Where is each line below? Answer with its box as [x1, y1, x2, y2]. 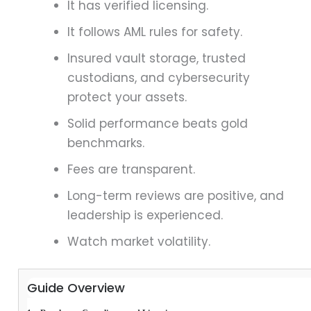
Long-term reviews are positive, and [67, 187, 285, 204]
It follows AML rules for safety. [67, 23, 243, 40]
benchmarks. [67, 134, 145, 151]
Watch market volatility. [67, 233, 211, 250]
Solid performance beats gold [67, 115, 249, 132]
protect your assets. [67, 88, 187, 106]
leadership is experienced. [67, 206, 224, 224]
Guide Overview [27, 279, 126, 297]
